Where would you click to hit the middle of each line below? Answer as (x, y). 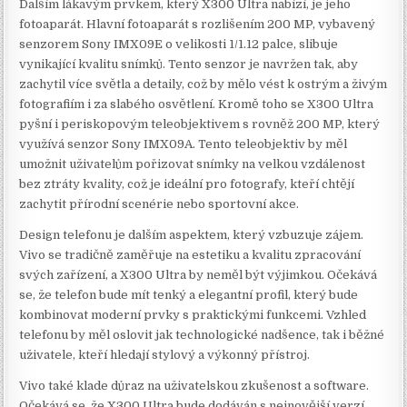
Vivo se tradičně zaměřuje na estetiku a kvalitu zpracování (190, 255)
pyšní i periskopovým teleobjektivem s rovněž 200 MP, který (200, 124)
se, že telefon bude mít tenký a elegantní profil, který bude (189, 295)
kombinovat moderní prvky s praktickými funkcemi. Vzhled (193, 315)
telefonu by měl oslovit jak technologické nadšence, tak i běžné (202, 335)
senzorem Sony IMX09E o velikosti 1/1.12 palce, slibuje (179, 45)
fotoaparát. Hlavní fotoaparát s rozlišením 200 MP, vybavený (198, 25)
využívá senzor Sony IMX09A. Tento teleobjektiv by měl (184, 144)
